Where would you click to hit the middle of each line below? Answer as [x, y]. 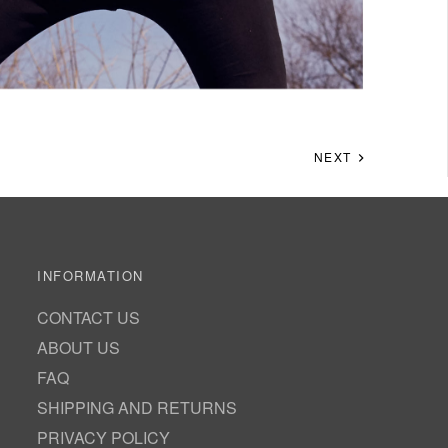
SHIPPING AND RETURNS [137, 407]
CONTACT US [89, 317]
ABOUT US [79, 347]
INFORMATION [90, 275]
